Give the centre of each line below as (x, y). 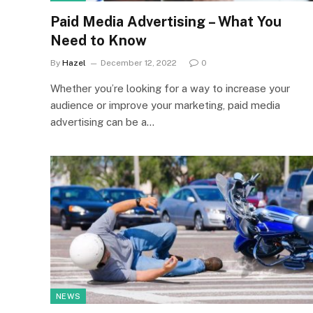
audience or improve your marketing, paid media (165, 105)
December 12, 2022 (139, 63)
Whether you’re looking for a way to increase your (170, 88)
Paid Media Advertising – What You (166, 22)
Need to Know (99, 41)
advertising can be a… (102, 122)
